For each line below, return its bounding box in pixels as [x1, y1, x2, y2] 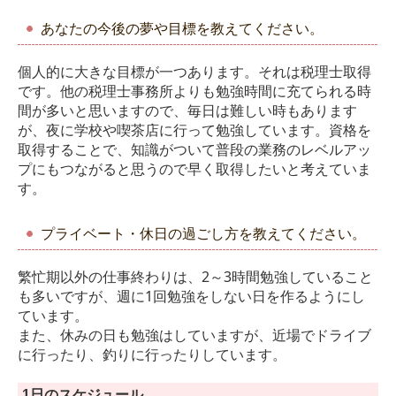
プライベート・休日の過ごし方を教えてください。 [41, 225, 366, 241]
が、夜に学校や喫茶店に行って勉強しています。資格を [18, 119, 371, 140]
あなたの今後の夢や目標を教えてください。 [41, 20, 324, 36]
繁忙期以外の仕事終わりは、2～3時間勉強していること [18, 266, 373, 286]
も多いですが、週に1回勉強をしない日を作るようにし [18, 286, 365, 306]
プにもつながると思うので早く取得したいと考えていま [18, 158, 371, 179]
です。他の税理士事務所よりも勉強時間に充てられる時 [18, 80, 371, 101]
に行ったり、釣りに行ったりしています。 [18, 344, 286, 364]
